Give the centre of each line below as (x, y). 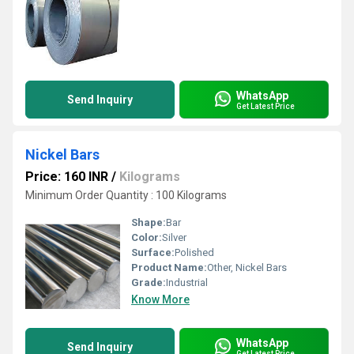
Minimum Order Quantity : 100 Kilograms (126, 195)
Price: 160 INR (67, 177)
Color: (147, 237)
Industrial (187, 282)
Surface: (153, 252)
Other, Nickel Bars (247, 267)
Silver (174, 237)
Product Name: (169, 267)
